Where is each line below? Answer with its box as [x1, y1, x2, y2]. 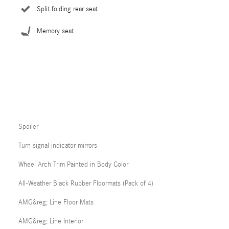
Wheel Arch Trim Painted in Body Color [18, 161, 128, 169]
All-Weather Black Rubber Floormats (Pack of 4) [18, 179, 153, 188]
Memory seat [37, 27, 74, 36]
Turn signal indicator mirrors [18, 142, 97, 150]
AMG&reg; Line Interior [18, 217, 83, 226]
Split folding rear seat [37, 5, 98, 14]
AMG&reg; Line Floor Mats [18, 198, 94, 207]
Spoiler [18, 123, 38, 131]
